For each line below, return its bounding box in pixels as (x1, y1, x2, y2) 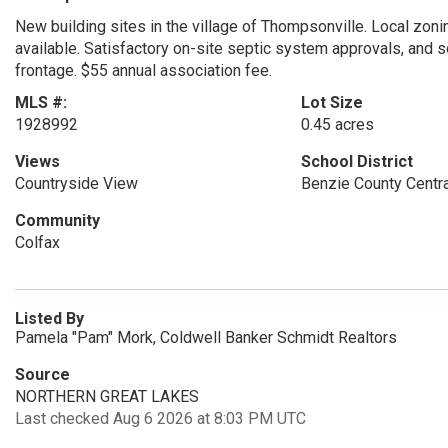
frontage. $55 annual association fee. (15, 61, 272, 80)
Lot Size (300, 93, 363, 112)
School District (300, 152, 413, 171)
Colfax (15, 233, 60, 252)
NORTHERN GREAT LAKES (15, 387, 199, 406)
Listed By (15, 309, 84, 328)
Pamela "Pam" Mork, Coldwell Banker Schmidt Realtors (15, 328, 397, 347)
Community (15, 211, 100, 230)
